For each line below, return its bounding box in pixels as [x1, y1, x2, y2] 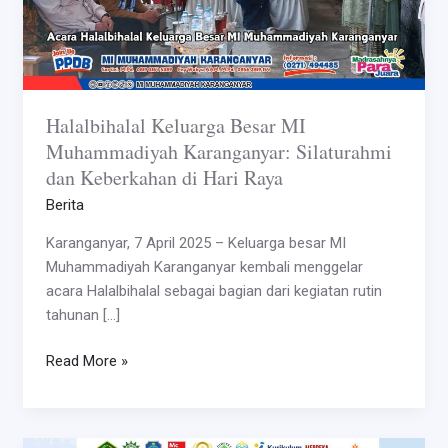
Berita [45, 195, 84, 214]
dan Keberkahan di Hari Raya [45, 163, 283, 191]
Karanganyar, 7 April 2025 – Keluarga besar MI [45, 233, 346, 252]
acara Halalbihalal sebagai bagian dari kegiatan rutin [45, 281, 382, 300]
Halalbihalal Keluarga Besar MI [45, 111, 306, 139]
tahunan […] [45, 305, 120, 324]
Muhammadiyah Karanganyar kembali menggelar [45, 257, 363, 276]
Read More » [45, 352, 128, 370]
